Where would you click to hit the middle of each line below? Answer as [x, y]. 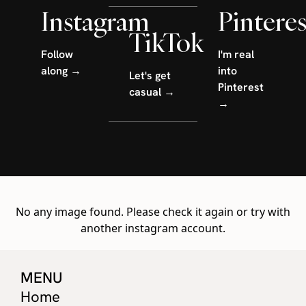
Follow [57, 55]
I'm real [236, 55]
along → [61, 71]
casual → [152, 92]
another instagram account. [153, 228]
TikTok [167, 43]
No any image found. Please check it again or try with [153, 212]
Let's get [150, 76]
